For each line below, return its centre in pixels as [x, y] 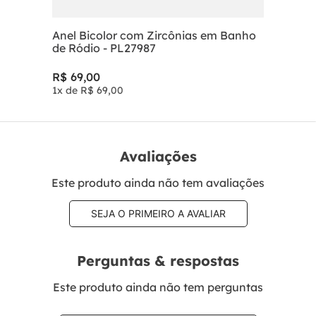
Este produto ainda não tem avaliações [158, 182]
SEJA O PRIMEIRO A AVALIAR [158, 213]
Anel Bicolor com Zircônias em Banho [154, 36]
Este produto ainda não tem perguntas [158, 287]
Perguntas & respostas [158, 261]
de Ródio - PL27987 [104, 48]
